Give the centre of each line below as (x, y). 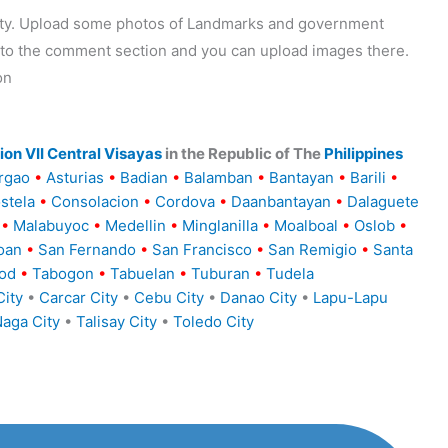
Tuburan (220, 273)
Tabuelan (142, 273)
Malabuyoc (51, 225)
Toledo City (213, 321)
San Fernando (86, 249)
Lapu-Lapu (350, 297)
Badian (144, 177)
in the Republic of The (242, 153)
